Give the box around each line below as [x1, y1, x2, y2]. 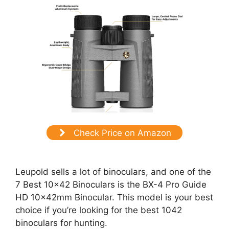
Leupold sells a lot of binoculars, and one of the [15, 167, 211, 177]
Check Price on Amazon [71, 127, 171, 138]
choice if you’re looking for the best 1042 [15, 205, 182, 216]
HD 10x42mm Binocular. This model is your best [15, 192, 213, 203]
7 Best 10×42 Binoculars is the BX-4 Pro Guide [15, 179, 207, 190]
